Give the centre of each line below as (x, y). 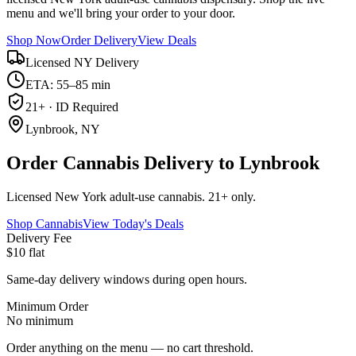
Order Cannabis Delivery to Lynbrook (163, 163)
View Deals (167, 40)
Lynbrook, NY (63, 129)
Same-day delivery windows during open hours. (127, 279)
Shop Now (34, 40)
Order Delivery (99, 40)
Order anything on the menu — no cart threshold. (130, 347)
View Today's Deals (133, 223)
